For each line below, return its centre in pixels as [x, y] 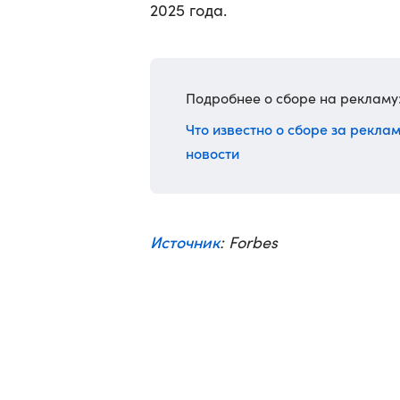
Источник [185, 242]
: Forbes [249, 242]
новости [212, 153]
